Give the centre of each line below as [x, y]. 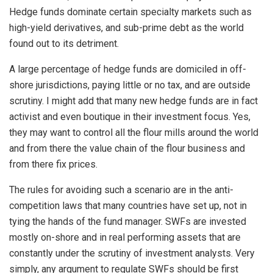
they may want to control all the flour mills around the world [134, 132]
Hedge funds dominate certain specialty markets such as [130, 12]
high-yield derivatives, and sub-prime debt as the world [126, 27]
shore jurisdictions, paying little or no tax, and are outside [130, 85]
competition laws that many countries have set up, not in [128, 205]
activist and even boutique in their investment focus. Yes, [130, 116]
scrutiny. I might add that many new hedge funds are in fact [133, 101]
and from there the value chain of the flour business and [127, 148]
